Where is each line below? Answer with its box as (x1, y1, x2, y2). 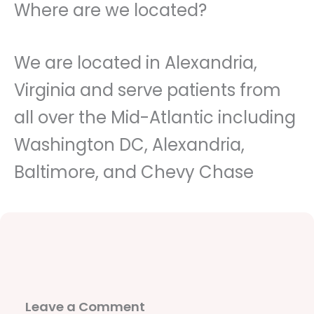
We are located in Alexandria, (14, 50, 257, 74)
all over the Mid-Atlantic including (14, 105, 296, 129)
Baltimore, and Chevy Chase (14, 160, 254, 184)
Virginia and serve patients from (14, 78, 281, 102)
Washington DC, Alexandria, (14, 132, 245, 156)
